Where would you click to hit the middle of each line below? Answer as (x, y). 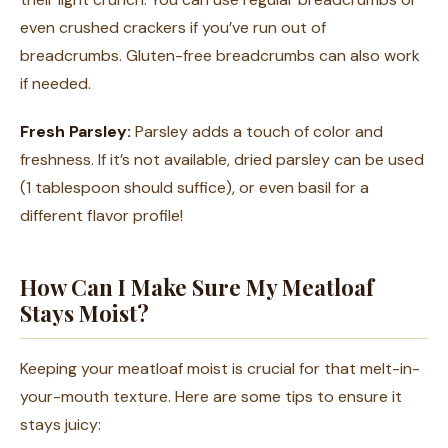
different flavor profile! (101, 215)
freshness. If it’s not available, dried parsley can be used (222, 159)
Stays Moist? (84, 313)
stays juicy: (60, 424)
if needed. (55, 83)
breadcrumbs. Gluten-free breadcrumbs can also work (220, 55)
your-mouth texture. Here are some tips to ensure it (211, 396)
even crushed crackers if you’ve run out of (173, 27)
